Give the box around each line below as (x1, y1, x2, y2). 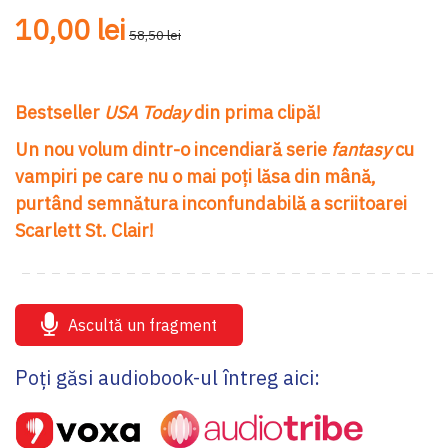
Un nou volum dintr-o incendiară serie (15, 137, 331, 161)
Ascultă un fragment (68, 314, 217, 335)
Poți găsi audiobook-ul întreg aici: (15, 363, 320, 391)
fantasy (331, 137, 395, 161)
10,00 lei (15, 10, 126, 48)
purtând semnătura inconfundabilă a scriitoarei (15, 191, 407, 215)
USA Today (104, 100, 190, 124)
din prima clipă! (190, 100, 321, 124)
